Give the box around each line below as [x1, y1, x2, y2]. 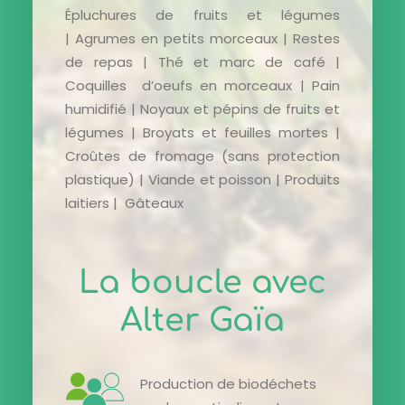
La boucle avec [79, 265, 326, 300]
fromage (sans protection [154, 146, 340, 165]
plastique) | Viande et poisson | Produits [65, 170, 340, 189]
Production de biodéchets [140, 374, 316, 393]
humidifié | [65, 99, 140, 118]
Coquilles [65, 76, 142, 95]
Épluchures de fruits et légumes [65, 5, 340, 24]
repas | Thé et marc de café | [93, 52, 340, 71]
